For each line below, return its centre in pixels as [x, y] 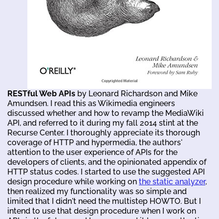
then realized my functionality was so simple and [97, 191]
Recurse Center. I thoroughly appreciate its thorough [104, 132]
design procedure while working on [73, 181]
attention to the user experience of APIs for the [92, 152]
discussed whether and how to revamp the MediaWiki [106, 113]
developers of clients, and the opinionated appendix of [107, 162]
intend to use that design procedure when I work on [102, 211]
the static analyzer [172, 181]
